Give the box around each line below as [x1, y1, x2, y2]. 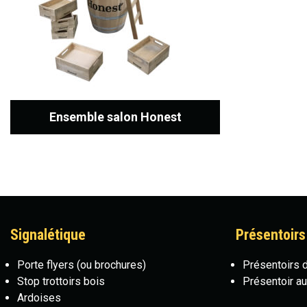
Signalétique [10, 226, 86, 243]
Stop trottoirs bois [17, 275, 105, 288]
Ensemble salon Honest [49, 110, 182, 124]
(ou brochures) [74, 258, 146, 271]
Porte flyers [17, 258, 74, 271]
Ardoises [17, 291, 61, 304]
